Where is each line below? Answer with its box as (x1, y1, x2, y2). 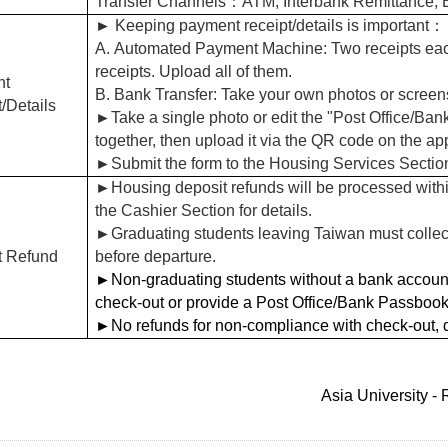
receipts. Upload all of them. (95, 62, 292, 80)
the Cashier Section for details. (95, 201, 312, 219)
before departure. (95, 247, 216, 265)
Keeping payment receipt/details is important (115, 16, 429, 34)
